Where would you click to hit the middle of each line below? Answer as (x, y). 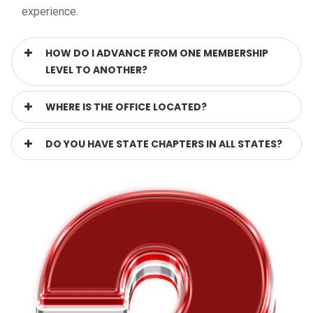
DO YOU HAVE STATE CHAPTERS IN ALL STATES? (164, 144)
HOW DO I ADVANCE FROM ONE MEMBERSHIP (157, 53)
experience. (50, 12)
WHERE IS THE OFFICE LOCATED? (126, 107)
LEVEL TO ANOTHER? (96, 70)
